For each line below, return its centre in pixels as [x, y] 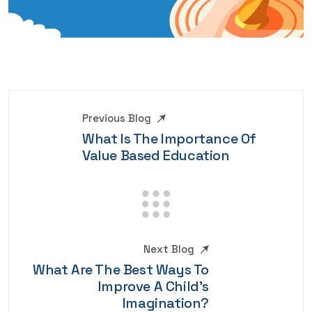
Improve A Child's [153, 287]
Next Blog [169, 249]
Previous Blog [117, 118]
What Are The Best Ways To [120, 270]
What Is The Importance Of [170, 139]
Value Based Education [156, 156]
